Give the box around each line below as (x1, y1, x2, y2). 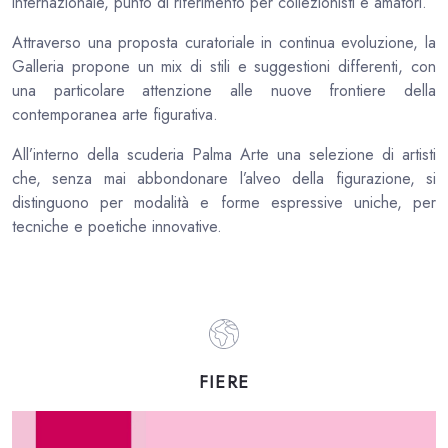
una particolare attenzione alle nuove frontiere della (12, 78, 436, 102)
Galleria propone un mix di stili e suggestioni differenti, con (12, 54, 436, 78)
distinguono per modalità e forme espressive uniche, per (12, 190, 436, 214)
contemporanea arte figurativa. (12, 102, 218, 126)
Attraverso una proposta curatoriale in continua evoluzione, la (12, 30, 436, 54)
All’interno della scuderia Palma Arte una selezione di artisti (12, 142, 436, 166)
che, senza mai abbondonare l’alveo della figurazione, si (12, 166, 436, 190)
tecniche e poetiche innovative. (12, 214, 222, 238)
